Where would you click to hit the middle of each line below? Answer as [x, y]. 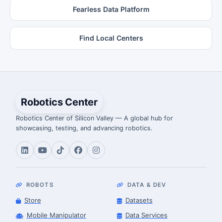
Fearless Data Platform [111, 9]
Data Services [146, 215]
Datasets [139, 200]
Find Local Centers [111, 38]
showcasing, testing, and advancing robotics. [84, 128]
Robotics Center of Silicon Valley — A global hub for [94, 118]
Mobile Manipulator [56, 215]
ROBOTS [40, 185]
